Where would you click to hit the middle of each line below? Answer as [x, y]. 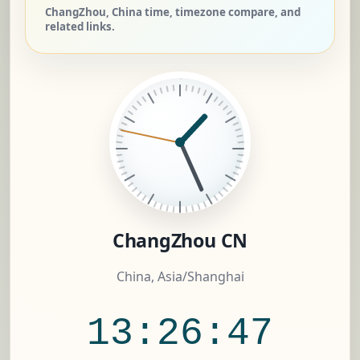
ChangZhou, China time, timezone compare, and [173, 12]
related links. [80, 27]
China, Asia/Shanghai [180, 277]
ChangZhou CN [180, 241]
